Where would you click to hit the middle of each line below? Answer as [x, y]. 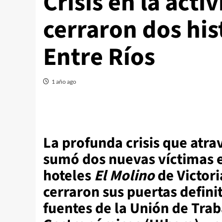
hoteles [69, 176]
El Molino [124, 176]
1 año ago [64, 82]
